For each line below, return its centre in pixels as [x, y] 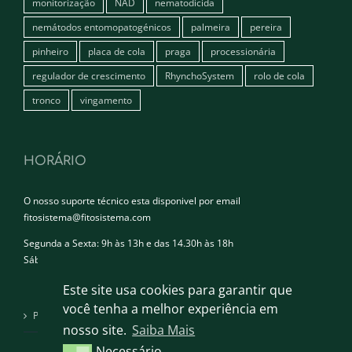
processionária [243, 51]
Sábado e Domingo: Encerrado [90, 259]
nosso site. [96, 330]
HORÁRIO [55, 161]
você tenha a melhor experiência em [170, 308]
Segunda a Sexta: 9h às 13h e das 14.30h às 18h [128, 243]
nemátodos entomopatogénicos [102, 27]
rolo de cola [279, 75]
